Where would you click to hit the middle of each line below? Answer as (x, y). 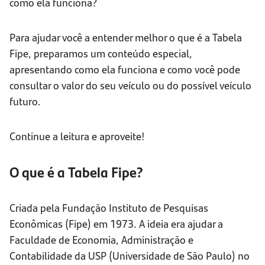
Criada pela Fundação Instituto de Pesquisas (109, 208)
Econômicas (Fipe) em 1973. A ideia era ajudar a (116, 224)
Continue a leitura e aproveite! (77, 136)
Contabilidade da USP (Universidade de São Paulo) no (130, 256)
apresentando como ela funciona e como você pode (125, 69)
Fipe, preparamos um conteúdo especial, (101, 53)
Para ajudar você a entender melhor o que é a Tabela (126, 37)
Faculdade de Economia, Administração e (101, 240)
